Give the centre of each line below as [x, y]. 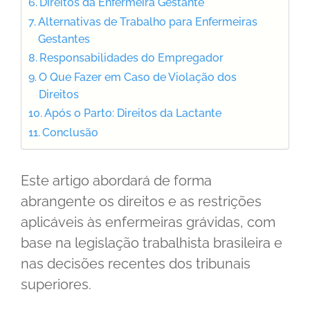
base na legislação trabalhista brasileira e [152, 243]
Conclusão [71, 132]
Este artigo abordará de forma [116, 180]
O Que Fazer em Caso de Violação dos [138, 77]
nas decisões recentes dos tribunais [136, 263]
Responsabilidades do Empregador [132, 57]
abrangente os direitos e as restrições [141, 201]
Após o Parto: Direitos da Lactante [133, 113]
